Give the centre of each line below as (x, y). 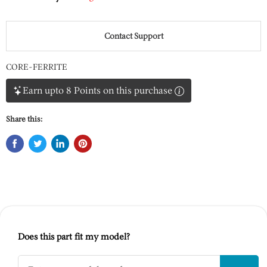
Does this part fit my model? (74, 237)
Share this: (24, 119)
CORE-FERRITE (37, 67)
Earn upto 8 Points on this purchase (97, 90)
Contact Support (133, 36)
